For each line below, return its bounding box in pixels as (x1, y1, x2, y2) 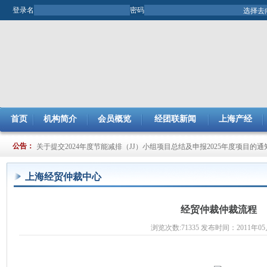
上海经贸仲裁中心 (25, 172, 101, 182)
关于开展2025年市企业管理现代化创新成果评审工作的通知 (36, 153, 222, 162)
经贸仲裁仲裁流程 (181, 204, 257, 215)
